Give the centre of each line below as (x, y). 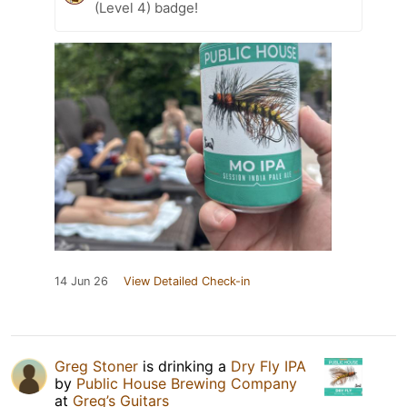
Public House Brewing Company (187, 384)
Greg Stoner (96, 367)
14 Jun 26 (81, 282)
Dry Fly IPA (268, 367)
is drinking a (184, 367)
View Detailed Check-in (187, 282)
